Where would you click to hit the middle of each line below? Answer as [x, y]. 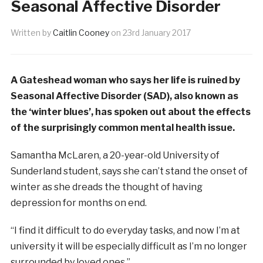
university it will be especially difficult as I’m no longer [129, 246]
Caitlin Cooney [81, 32]
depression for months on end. [78, 203]
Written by [31, 32]
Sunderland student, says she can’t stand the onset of [129, 171]
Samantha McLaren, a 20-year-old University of [115, 155]
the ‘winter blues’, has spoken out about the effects [130, 112]
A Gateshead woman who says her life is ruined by [125, 80]
